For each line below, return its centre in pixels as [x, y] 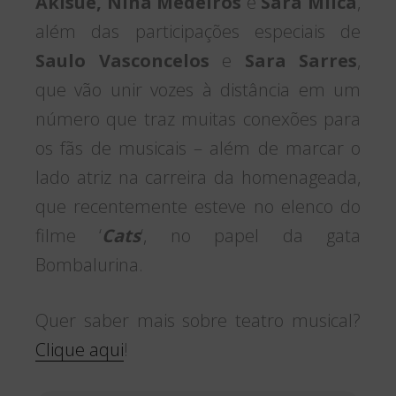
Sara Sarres [301, 60]
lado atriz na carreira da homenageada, [198, 177]
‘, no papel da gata [251, 235]
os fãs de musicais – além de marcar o [198, 148]
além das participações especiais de [198, 31]
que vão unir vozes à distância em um [198, 89]
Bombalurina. [89, 264]
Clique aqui [80, 349]
